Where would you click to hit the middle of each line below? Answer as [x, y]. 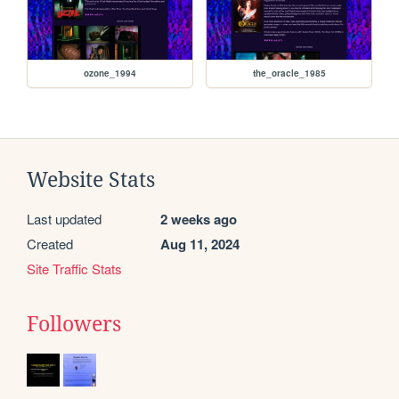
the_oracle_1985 [289, 73]
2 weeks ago [199, 220]
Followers [74, 325]
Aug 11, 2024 [200, 244]
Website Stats [91, 180]
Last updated [64, 219]
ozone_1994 [110, 73]
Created [50, 244]
